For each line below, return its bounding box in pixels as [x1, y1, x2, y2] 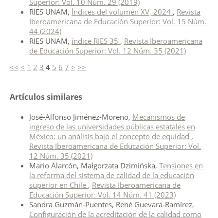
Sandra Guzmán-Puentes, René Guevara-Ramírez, [29, 200, 194, 210]
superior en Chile [29, 180, 88, 190]
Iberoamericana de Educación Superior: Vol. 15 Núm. [29, 17, 206, 27]
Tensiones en [159, 161, 203, 171]
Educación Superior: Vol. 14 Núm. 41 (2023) [29, 190, 176, 200]
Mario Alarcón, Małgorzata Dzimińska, [29, 161, 159, 171]
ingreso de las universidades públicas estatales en [29, 122, 195, 132]
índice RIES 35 [71, 36, 120, 46]
